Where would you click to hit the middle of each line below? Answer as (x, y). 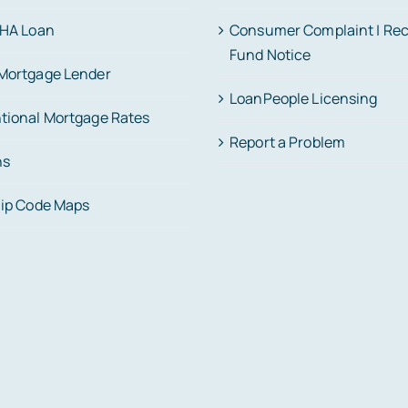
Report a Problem (288, 143)
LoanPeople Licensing (304, 99)
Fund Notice (270, 55)
